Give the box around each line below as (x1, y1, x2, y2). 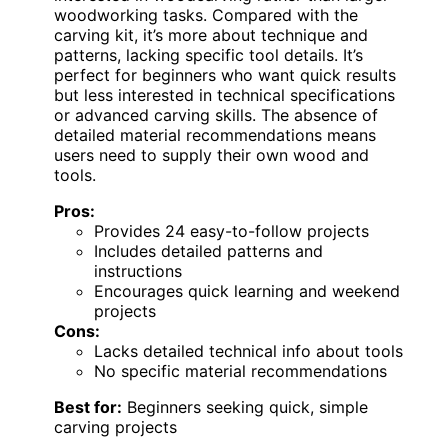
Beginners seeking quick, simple (122, 396, 368, 417)
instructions (94, 260, 182, 281)
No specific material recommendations (94, 360, 387, 381)
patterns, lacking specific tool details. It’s (54, 44, 363, 65)
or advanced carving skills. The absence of (54, 104, 378, 125)
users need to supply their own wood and (54, 144, 369, 165)
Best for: (54, 396, 122, 417)
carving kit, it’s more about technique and (54, 24, 368, 45)
